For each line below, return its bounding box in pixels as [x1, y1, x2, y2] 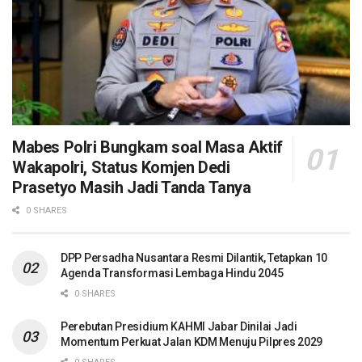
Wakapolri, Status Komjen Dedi [12, 157, 230, 177]
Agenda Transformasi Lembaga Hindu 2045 [61, 266, 284, 280]
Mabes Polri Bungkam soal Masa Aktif [12, 137, 284, 157]
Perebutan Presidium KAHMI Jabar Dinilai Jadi [61, 319, 297, 333]
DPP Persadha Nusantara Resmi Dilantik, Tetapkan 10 [61, 250, 328, 264]
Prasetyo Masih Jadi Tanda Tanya [12, 177, 251, 197]
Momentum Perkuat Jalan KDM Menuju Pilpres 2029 [61, 335, 323, 348]
